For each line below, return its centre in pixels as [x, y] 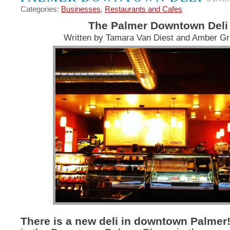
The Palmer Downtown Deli [158, 26]
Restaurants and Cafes [143, 9]
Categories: [41, 9]
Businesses [81, 9]
